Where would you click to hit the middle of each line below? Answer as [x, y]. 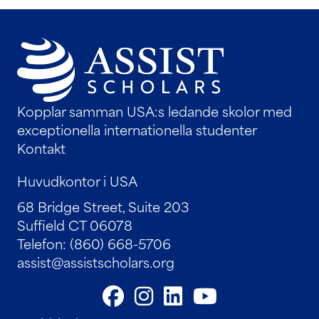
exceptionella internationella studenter [137, 129]
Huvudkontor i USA [77, 180]
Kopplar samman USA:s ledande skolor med [155, 110]
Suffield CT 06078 [75, 224]
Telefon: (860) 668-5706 [94, 243]
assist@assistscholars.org [96, 261]
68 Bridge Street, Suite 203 [103, 206]
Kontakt [41, 147]
